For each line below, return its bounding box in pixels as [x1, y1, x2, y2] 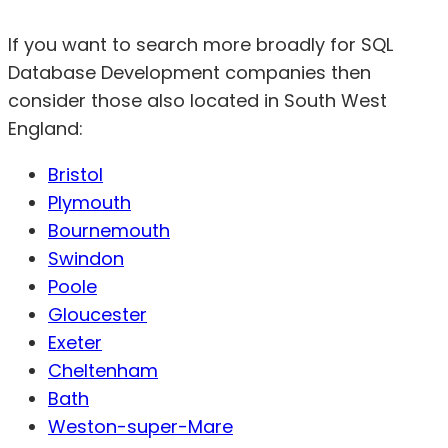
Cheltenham [48, 357, 158, 383]
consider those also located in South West [8, 87, 387, 113]
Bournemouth [48, 217, 170, 243]
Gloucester [48, 301, 147, 327]
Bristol [48, 161, 103, 187]
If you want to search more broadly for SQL [8, 31, 393, 57]
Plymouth [48, 189, 131, 215]
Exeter [48, 329, 102, 355]
